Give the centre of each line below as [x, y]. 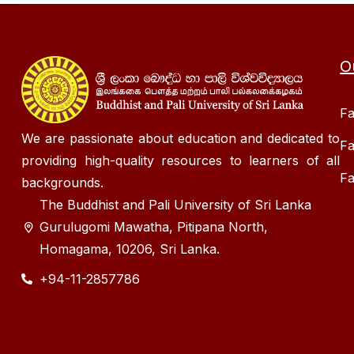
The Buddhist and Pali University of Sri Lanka [175, 205]
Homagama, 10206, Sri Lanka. [129, 249]
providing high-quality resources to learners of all [181, 161]
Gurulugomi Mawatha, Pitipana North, [153, 227]
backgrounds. [62, 183]
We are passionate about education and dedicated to [181, 139]
